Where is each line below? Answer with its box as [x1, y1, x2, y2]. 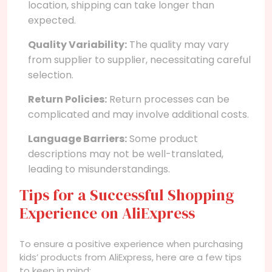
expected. [28, 13, 76, 27]
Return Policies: [28, 92, 107, 106]
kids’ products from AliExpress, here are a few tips [19, 250, 242, 263]
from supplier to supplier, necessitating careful [28, 52, 251, 67]
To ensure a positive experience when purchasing [19, 237, 243, 250]
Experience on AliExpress [19, 202, 195, 223]
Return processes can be [107, 92, 229, 106]
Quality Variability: [28, 37, 127, 52]
